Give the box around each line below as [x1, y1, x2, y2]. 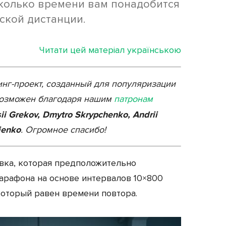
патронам [114, 93, 153, 104]
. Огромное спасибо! [21, 124, 106, 135]
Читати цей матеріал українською [39, 44, 181, 55]
